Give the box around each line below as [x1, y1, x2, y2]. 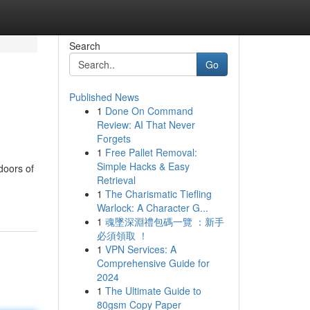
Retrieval [96, 173, 136, 187]
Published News [69, 90, 139, 104]
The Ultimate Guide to [104, 284, 201, 298]
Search [69, 39, 100, 53]
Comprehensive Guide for [96, 256, 210, 270]
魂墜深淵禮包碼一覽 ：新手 [104, 215, 224, 228]
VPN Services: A [104, 242, 176, 256]
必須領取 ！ [96, 228, 148, 242]
